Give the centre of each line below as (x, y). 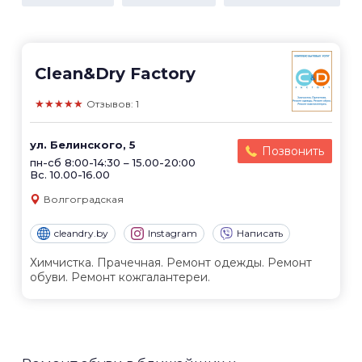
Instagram (173, 234)
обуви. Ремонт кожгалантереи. (120, 278)
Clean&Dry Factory (115, 74)
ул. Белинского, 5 (83, 145)
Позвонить (293, 151)
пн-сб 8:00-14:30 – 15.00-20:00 (113, 162)
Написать (260, 234)
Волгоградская (84, 199)
